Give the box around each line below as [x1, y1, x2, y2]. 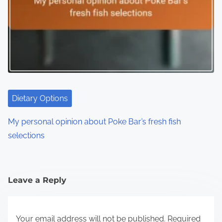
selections [8, 130, 45, 140]
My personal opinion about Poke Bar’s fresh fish [8, 116, 181, 126]
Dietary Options [12, 93, 68, 103]
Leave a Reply [8, 175, 66, 185]
